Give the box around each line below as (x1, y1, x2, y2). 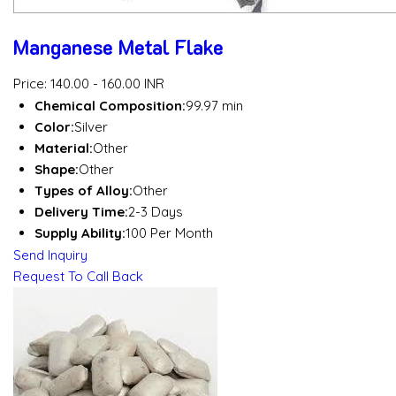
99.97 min (186, 97, 243, 115)
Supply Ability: (34, 225, 126, 242)
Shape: (34, 161, 79, 179)
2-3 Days (128, 203, 183, 221)
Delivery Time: (34, 203, 128, 221)
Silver (74, 118, 108, 136)
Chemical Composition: (34, 97, 186, 115)
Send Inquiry (13, 247, 88, 264)
